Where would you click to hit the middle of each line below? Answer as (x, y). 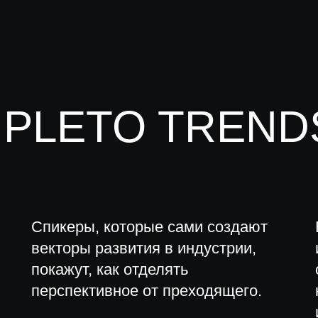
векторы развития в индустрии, (144, 248)
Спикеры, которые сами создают (149, 227)
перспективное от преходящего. (147, 291)
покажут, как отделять (110, 269)
